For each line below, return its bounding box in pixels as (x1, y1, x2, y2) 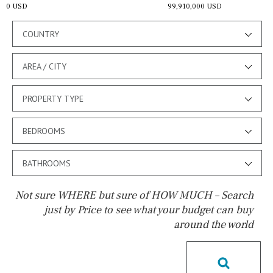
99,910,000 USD (167, 1, 222, 11)
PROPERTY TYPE (23, 93, 83, 104)
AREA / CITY (23, 60, 66, 72)
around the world (173, 217, 253, 232)
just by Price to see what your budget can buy (44, 202, 253, 217)
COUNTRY (23, 28, 59, 40)
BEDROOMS (23, 125, 65, 136)
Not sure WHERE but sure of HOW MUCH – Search (15, 188, 253, 202)
